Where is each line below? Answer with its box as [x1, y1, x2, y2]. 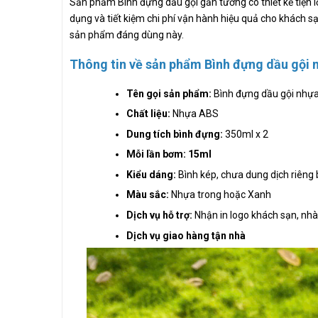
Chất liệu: [126, 108, 170, 120]
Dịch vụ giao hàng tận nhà [126, 229, 246, 241]
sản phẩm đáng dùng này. [70, 28, 186, 40]
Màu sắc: [126, 189, 171, 201]
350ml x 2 [223, 128, 268, 140]
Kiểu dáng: [126, 168, 178, 180]
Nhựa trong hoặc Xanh [171, 189, 271, 201]
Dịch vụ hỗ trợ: [126, 209, 194, 221]
